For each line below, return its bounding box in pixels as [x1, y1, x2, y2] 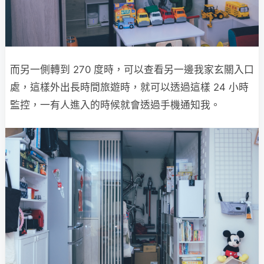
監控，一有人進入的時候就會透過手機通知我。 [10, 99, 220, 111]
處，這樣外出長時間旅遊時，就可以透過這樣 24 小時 [10, 81, 249, 94]
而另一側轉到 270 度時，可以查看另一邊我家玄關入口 [10, 64, 254, 76]
